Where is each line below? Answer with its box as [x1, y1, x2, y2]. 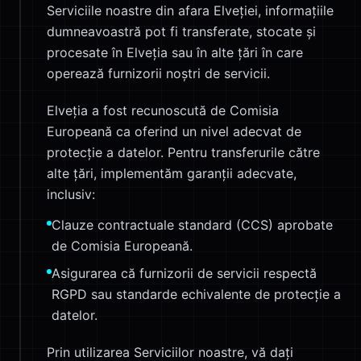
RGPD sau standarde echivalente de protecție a [52, 286, 341, 302]
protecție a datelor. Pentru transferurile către [47, 144, 320, 160]
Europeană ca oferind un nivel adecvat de [47, 123, 301, 139]
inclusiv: [47, 186, 95, 202]
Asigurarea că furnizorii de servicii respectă [52, 265, 317, 281]
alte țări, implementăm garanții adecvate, [47, 165, 297, 181]
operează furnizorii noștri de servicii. [47, 65, 270, 81]
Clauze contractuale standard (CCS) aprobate [52, 217, 333, 233]
